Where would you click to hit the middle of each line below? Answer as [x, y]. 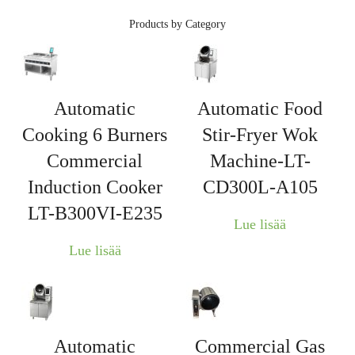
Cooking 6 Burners [95, 134]
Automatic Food [260, 108]
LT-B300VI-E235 [95, 213]
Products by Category [177, 24]
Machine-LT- [260, 160]
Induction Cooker [95, 187]
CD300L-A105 [260, 187]
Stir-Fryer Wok [260, 134]
